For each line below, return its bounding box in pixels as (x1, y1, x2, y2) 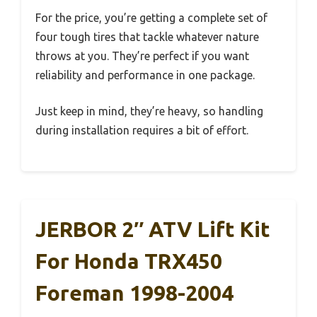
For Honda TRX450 (35, 248, 222, 273)
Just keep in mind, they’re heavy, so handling (35, 104, 263, 117)
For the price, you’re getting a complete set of (35, 11, 267, 24)
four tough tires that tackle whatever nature (35, 30, 259, 43)
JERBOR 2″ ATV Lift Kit (35, 217, 270, 241)
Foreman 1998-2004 (35, 280, 234, 305)
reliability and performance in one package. (35, 68, 255, 81)
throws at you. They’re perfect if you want (35, 49, 249, 62)
